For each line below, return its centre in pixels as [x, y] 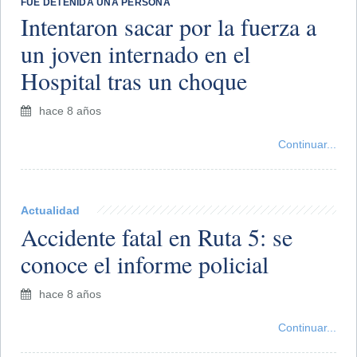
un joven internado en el [135, 53]
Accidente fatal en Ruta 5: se [157, 236]
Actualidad [50, 210]
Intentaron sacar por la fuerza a [169, 26]
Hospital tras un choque [134, 80]
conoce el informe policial [145, 263]
